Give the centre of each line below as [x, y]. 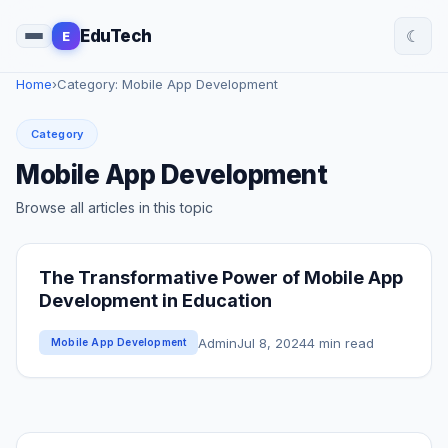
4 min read [341, 342]
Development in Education [155, 300]
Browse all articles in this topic [114, 207]
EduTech [116, 36]
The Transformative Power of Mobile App [221, 277]
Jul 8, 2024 [272, 342]
